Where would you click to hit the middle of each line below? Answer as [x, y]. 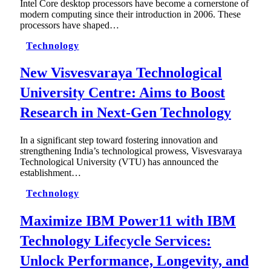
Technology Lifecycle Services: [116, 241]
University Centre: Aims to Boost [122, 93]
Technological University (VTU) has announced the [119, 162]
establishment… [51, 173]
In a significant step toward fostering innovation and [119, 140]
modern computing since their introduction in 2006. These [130, 14]
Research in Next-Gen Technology [126, 113]
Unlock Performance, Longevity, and [134, 261]
